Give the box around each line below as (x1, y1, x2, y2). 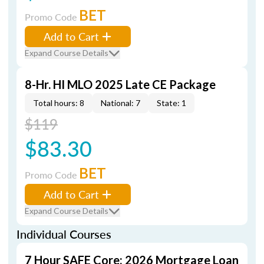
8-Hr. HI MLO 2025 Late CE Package (25, 77, 216, 91)
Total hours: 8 (33, 98, 84, 108)
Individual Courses (16, 226, 111, 242)
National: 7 (101, 98, 140, 108)
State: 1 (157, 98, 186, 108)
